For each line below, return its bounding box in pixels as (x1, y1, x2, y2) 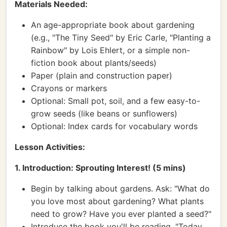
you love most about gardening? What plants (31, 196, 204, 206)
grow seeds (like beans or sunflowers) (31, 108, 177, 119)
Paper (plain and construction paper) (31, 70, 172, 81)
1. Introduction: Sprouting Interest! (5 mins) (15, 163, 186, 173)
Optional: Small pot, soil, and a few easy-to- (31, 96, 200, 106)
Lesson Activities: (15, 142, 85, 152)
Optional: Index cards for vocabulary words (31, 121, 198, 131)
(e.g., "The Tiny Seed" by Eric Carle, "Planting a (31, 32, 211, 43)
